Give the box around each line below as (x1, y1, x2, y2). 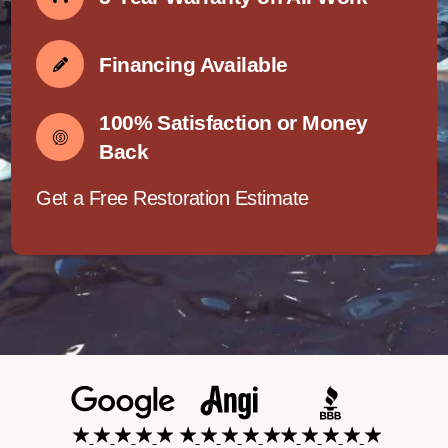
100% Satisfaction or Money (99, 111, 368, 134)
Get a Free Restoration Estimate (36, 187, 309, 209)
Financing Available (99, 52, 288, 76)
